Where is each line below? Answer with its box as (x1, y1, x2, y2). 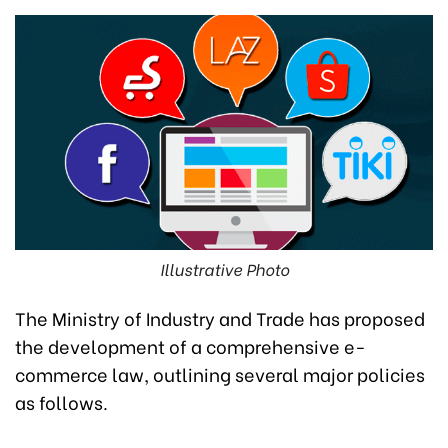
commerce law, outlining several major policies (15, 360, 425, 387)
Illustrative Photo (159, 257, 289, 280)
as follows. (15, 388, 108, 415)
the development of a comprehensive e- (15, 332, 366, 359)
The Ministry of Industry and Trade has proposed (15, 304, 425, 331)
